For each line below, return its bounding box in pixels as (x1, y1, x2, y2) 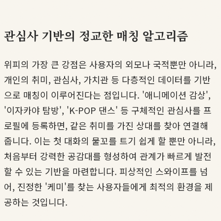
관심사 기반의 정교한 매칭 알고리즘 (4, 26, 188, 44)
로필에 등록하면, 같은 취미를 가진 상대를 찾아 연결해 (4, 118, 208, 132)
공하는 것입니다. (4, 195, 68, 208)
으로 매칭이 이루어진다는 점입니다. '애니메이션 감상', (4, 88, 211, 101)
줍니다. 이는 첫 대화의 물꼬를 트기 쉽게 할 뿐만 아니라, (4, 134, 216, 147)
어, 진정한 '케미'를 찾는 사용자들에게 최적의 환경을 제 (4, 180, 213, 193)
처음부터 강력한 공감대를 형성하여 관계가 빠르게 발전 (4, 149, 212, 162)
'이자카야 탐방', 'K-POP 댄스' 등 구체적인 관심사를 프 (4, 103, 212, 116)
